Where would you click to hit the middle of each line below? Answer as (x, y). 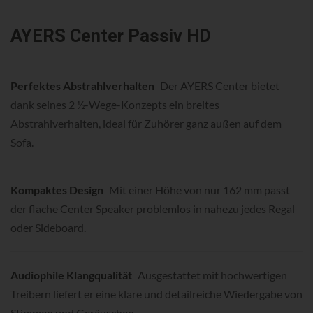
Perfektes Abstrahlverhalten (82, 86)
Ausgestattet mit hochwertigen (211, 275)
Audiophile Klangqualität (71, 275)
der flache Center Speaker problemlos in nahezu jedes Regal (153, 209)
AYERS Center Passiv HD (111, 37)
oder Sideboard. (48, 228)
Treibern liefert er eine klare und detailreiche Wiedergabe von (156, 294)
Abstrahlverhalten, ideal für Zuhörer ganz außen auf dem (146, 124)
